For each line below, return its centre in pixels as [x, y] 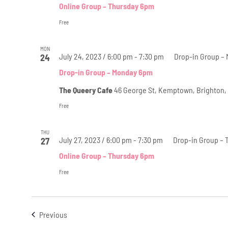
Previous [53, 214]
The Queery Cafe [86, 90]
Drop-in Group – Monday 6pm [106, 72]
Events [77, 214]
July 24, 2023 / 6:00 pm [96, 56]
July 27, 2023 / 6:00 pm [95, 139]
